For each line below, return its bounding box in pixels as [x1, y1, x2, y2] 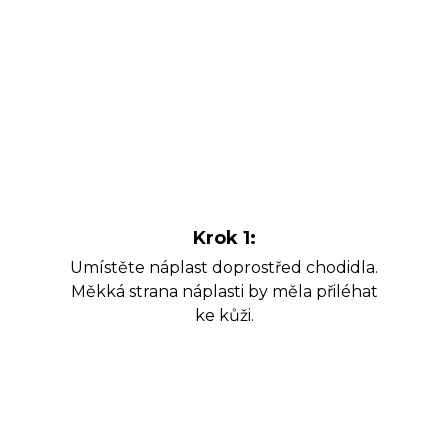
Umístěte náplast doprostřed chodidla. [70, 258, 378, 278]
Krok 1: [192, 227, 256, 250]
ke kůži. [194, 306, 254, 326]
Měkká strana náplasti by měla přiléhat [70, 282, 378, 302]
